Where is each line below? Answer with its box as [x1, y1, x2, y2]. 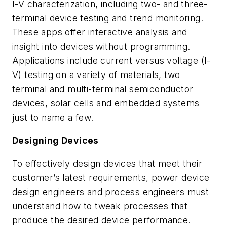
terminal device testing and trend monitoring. [12, 12, 203, 23]
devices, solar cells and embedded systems [12, 97, 200, 108]
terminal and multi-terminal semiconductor [12, 83, 194, 94]
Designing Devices [12, 135, 99, 146]
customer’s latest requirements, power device [12, 172, 210, 183]
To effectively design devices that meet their [12, 158, 202, 169]
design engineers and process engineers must [12, 186, 209, 198]
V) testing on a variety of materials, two [12, 69, 180, 80]
